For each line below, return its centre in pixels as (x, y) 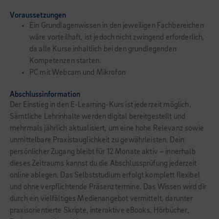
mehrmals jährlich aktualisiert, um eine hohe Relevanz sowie (107, 129)
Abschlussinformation (45, 95)
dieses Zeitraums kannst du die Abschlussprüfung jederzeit (103, 164)
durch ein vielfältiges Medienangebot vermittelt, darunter (101, 199)
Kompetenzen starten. (65, 61)
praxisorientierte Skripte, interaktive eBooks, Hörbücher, (100, 211)
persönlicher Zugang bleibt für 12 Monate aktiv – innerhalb (103, 152)
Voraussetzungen (38, 16)
